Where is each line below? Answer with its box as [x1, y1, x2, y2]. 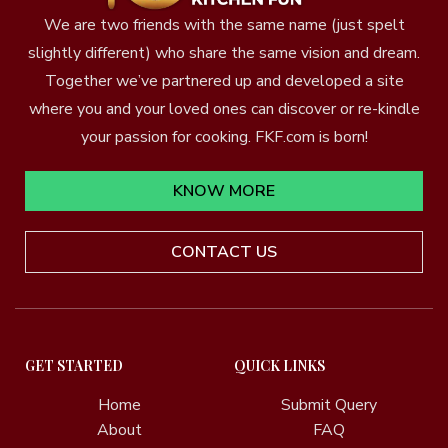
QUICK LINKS [234, 355, 325, 375]
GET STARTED [25, 355, 123, 375]
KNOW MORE [173, 179, 275, 202]
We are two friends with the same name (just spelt [43, 13, 405, 36]
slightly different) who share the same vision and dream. [28, 41, 420, 64]
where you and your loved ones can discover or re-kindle [28, 97, 420, 120]
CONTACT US [171, 240, 277, 263]
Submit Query [280, 393, 377, 416]
